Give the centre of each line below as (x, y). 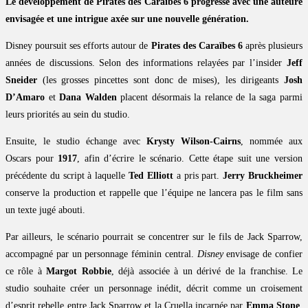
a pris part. (198, 176)
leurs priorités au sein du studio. (68, 115)
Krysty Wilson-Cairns (194, 142)
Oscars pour (32, 159)
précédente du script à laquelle (67, 176)
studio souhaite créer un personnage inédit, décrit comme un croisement (154, 289)
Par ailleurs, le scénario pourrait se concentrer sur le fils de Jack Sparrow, (154, 237)
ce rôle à (26, 272)
